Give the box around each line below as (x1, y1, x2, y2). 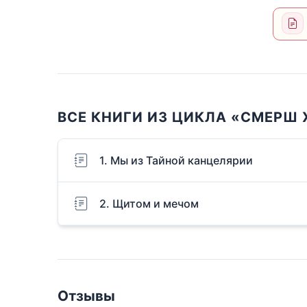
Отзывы (58, 286, 115, 304)
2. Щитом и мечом (99, 197, 199, 211)
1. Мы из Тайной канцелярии (99, 153, 253, 168)
